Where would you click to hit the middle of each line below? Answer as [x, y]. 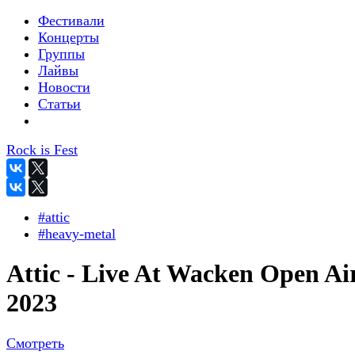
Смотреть [35, 343]
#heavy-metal [77, 234]
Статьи [59, 104]
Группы [61, 54]
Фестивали [71, 21]
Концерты [69, 37]
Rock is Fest [42, 150]
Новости [64, 87]
